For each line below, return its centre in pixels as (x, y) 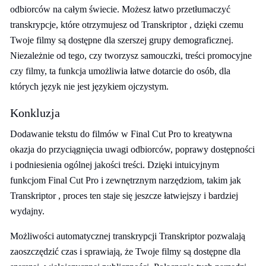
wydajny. (27, 211)
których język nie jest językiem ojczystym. (89, 86)
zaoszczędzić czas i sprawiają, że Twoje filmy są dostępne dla (125, 251)
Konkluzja (35, 113)
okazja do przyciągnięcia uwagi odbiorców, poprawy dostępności (132, 149)
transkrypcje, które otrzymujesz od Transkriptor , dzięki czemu (127, 25)
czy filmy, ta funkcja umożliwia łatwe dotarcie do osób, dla (120, 71)
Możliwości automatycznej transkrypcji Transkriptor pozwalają (128, 236)
